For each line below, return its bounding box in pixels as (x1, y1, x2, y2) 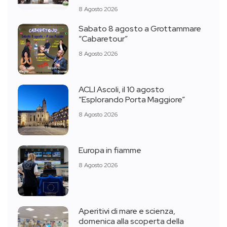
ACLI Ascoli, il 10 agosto (79, 84, 164, 95)
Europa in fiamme (79, 145, 141, 156)
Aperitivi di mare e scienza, (79, 206, 175, 216)
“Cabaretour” (79, 33, 128, 44)
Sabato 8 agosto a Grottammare (79, 23, 201, 34)
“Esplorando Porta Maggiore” (79, 94, 185, 105)
